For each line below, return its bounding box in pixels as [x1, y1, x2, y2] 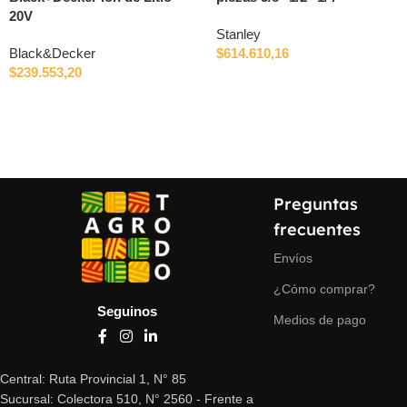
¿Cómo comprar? [273, 282, 375, 297]
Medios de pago [273, 313, 366, 328]
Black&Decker [9, 45, 95, 62]
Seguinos [97, 303, 158, 320]
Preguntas [273, 194, 358, 215]
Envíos [273, 251, 313, 266]
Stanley [216, 26, 261, 43]
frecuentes [273, 219, 361, 241]
